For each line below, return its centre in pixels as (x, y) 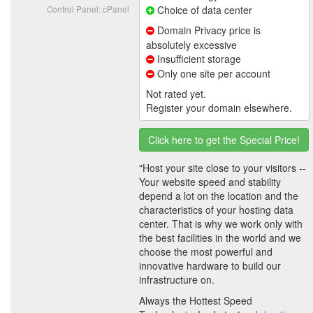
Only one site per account (212, 74)
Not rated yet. (176, 94)
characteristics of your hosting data (216, 210)
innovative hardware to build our (210, 266)
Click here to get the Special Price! (224, 140)
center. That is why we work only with (221, 224)
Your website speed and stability (210, 182)
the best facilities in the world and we (220, 238)
